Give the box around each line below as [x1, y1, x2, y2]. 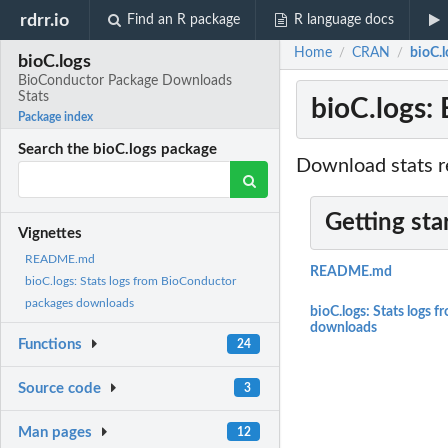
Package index [18, 111, 94, 124]
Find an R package [127, 13, 241, 27]
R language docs [293, 13, 394, 27]
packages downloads [25, 297, 134, 310]
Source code [18, 381, 102, 397]
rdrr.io [20, 11, 70, 29]
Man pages [18, 424, 93, 440]
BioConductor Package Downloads [18, 74, 233, 89]
